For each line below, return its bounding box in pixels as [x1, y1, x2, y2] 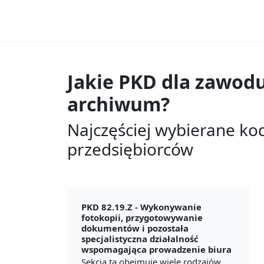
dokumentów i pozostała [81, 222, 189, 234]
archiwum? [67, 91, 170, 117]
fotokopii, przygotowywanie [81, 211, 203, 223]
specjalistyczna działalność [81, 232, 199, 245]
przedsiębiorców [67, 137, 193, 160]
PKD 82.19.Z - [81, 200, 140, 213]
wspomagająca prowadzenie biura [81, 243, 232, 255]
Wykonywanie [140, 200, 202, 213]
